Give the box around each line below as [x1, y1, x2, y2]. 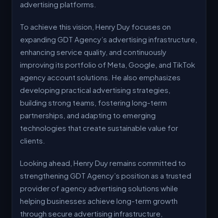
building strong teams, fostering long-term [20, 98, 167, 107]
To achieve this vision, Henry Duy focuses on [20, 22, 171, 31]
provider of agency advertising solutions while [20, 183, 178, 193]
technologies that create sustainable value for [20, 123, 178, 132]
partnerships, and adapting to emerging [20, 110, 156, 120]
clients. [20, 136, 45, 145]
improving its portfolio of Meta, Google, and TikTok [20, 60, 195, 69]
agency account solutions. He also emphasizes [20, 73, 181, 82]
